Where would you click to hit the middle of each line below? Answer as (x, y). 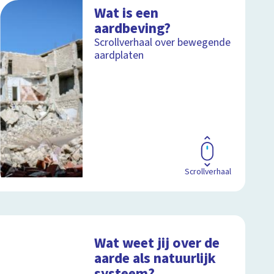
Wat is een (127, 13)
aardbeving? (133, 28)
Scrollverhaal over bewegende (163, 42)
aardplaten (119, 55)
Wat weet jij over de (157, 243)
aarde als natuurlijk (155, 258)
